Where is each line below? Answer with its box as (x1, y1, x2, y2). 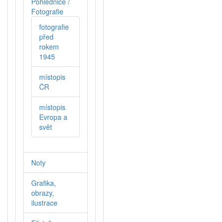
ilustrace (31, 198, 57, 208)
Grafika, (31, 178, 56, 188)
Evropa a (39, 112, 67, 122)
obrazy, (31, 188, 54, 198)
